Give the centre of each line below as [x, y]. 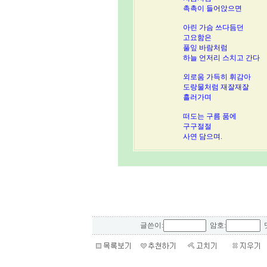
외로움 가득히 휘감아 [217, 77]
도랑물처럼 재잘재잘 [216, 87]
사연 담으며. [203, 136]
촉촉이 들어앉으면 [212, 8]
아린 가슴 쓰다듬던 [213, 27]
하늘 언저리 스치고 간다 [221, 58]
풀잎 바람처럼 [205, 48]
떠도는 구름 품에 [210, 116]
